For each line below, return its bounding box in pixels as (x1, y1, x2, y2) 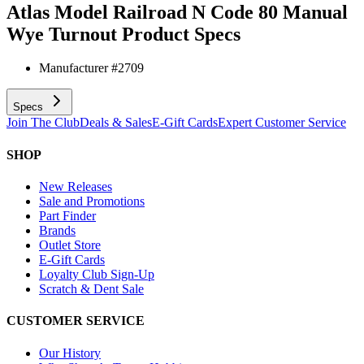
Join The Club (6, 115, 80, 130)
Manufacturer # (39, 61, 118, 76)
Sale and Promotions (39, 193, 145, 208)
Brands (39, 223, 76, 237)
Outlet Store (39, 237, 101, 252)
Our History (39, 345, 101, 360)
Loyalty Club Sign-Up (39, 266, 154, 281)
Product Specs (122, 23, 240, 45)
